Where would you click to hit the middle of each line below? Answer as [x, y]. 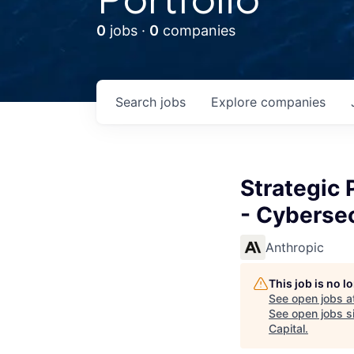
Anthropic [295, 247]
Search [138, 102]
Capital [287, 328]
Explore [236, 102]
